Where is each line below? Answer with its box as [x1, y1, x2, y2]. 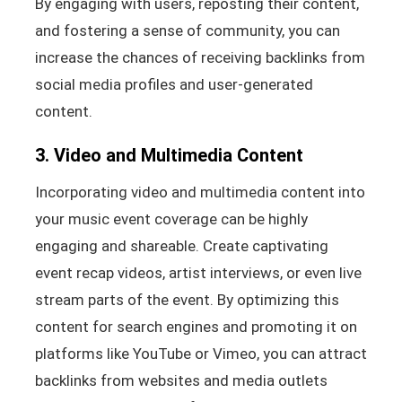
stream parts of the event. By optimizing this [34, 290, 339, 309]
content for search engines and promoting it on [34, 317, 357, 336]
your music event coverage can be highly [34, 209, 308, 228]
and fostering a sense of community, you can [34, 21, 340, 39]
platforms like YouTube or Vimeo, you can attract [34, 344, 367, 363]
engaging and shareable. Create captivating [34, 236, 328, 255]
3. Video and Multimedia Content [34, 144, 303, 166]
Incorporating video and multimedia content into [34, 182, 365, 201]
